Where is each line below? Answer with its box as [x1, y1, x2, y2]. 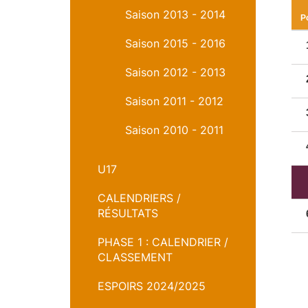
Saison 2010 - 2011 [125, 123, 223, 137]
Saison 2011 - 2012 [125, 94, 223, 108]
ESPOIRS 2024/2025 [98, 279, 206, 293]
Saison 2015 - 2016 [125, 36, 225, 50]
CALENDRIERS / [98, 191, 181, 205]
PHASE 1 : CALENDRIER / [98, 235, 228, 249]
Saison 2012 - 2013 [125, 65, 225, 79]
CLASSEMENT [98, 250, 173, 264]
